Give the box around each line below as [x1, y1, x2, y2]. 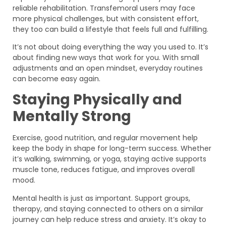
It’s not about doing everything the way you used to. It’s [13, 41, 208, 52]
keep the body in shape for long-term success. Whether [13, 143, 211, 154]
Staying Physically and [13, 90, 182, 110]
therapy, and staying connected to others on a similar [13, 203, 203, 214]
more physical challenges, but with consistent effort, [13, 13, 199, 24]
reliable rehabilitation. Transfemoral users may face [13, 3, 195, 13]
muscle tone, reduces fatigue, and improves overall [13, 164, 195, 175]
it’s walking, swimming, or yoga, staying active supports [13, 154, 206, 164]
